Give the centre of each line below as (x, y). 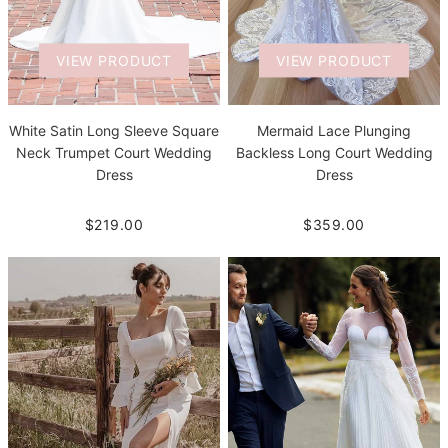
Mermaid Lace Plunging (334, 131)
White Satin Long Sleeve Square (114, 131)
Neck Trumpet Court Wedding (114, 153)
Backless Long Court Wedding (334, 153)
